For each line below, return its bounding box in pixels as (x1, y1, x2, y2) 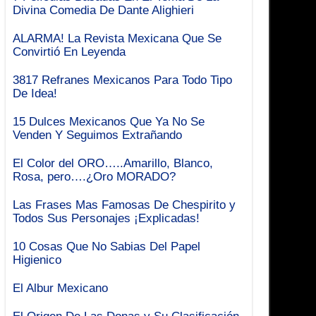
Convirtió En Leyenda (13, 44, 126, 58)
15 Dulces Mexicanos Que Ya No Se (13, 114, 205, 128)
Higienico (13, 253, 62, 266)
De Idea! (13, 86, 58, 99)
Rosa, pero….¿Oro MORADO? (13, 169, 176, 183)
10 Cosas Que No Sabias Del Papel (13, 239, 201, 253)
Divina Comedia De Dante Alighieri (13, 3, 195, 16)
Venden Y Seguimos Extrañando (13, 128, 183, 141)
